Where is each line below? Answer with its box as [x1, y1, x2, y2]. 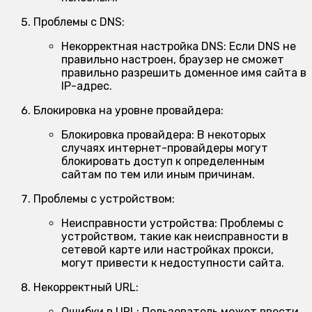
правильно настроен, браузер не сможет [61, 52, 284, 66]
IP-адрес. [61, 79, 112, 93]
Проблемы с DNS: [33, 15, 125, 29]
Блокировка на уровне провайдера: [33, 103, 224, 117]
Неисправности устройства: [61, 216, 217, 230]
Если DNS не [226, 39, 296, 53]
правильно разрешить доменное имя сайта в [61, 65, 306, 79]
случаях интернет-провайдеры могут [61, 141, 268, 155]
